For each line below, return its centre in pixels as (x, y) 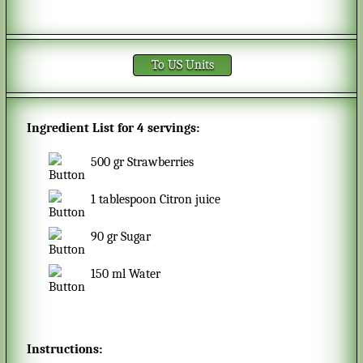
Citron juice (190, 200)
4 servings (166, 128)
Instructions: (64, 350)
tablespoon (128, 200)
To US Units (186, 64)
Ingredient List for (81, 128)
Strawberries (161, 162)
